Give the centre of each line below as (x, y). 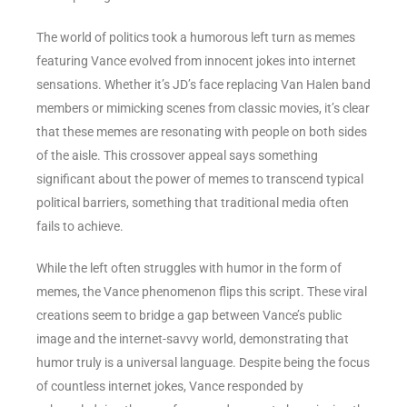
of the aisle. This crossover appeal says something (177, 155)
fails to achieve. (80, 226)
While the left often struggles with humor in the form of (189, 268)
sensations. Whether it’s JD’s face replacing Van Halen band (203, 84)
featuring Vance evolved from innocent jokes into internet (196, 60)
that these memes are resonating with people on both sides (202, 131)
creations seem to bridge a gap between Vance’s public (189, 315)
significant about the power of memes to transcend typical (200, 179)
